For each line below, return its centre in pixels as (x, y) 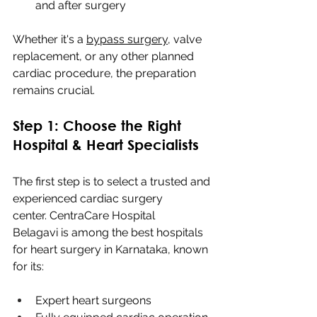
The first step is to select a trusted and (113, 181)
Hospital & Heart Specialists (106, 144)
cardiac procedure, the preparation (106, 73)
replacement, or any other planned (105, 56)
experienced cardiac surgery (89, 198)
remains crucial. (54, 90)
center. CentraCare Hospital (85, 215)
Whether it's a (50, 39)
